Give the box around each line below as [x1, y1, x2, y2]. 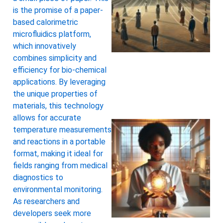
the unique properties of [13, 89, 98, 99]
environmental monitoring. [13, 185, 103, 195]
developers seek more [13, 209, 91, 219]
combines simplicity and [13, 53, 97, 63]
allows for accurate [13, 113, 81, 123]
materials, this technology [13, 101, 104, 111]
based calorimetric [13, 17, 78, 27]
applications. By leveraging [13, 77, 106, 87]
